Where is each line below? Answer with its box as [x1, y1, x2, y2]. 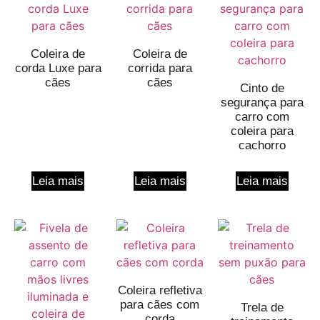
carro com [234, 110, 289, 124]
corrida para [127, 61, 192, 76]
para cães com [120, 298, 200, 312]
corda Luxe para [14, 61, 101, 76]
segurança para [220, 96, 304, 110]
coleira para [230, 124, 294, 139]
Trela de [240, 301, 284, 315]
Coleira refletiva [117, 284, 202, 298]
